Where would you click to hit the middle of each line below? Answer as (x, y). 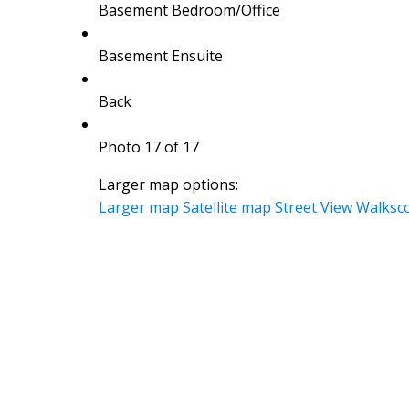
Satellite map (226, 207)
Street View (313, 207)
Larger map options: (168, 184)
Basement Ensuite (160, 55)
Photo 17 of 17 (148, 147)
